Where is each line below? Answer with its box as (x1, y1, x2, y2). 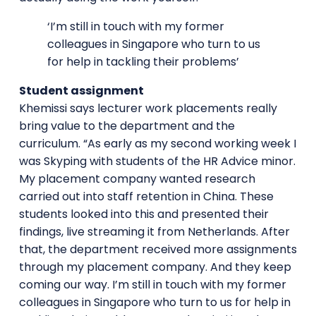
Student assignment (18, 82, 144, 99)
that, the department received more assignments (18, 241, 297, 257)
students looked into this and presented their (18, 205, 269, 222)
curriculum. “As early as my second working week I (18, 135, 296, 152)
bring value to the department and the (18, 117, 235, 134)
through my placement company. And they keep (18, 258, 291, 275)
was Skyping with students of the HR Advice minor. (18, 152, 296, 169)
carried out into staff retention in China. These (18, 188, 274, 205)
